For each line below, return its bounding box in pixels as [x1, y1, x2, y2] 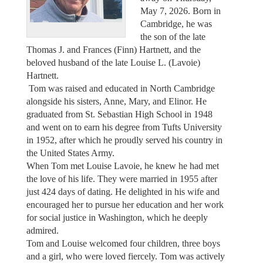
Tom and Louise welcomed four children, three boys [26, 238, 220, 248]
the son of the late [140, 31, 205, 42]
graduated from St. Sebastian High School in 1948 [26, 109, 213, 119]
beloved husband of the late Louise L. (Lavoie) [26, 57, 200, 68]
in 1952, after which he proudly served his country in [26, 134, 222, 145]
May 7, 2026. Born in [140, 5, 221, 16]
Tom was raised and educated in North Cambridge [26, 83, 215, 93]
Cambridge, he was [140, 18, 212, 29]
